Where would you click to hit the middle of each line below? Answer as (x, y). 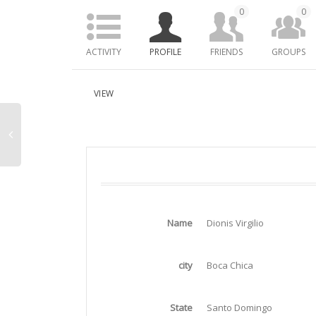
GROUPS (288, 52)
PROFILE (165, 52)
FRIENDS (226, 52)
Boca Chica (230, 266)
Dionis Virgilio (235, 223)
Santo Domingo (239, 308)
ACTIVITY (104, 52)
